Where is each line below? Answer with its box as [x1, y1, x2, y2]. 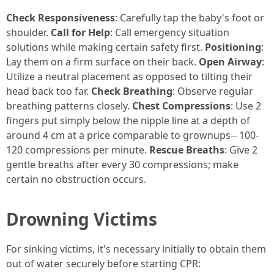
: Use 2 [231, 99, 261, 113]
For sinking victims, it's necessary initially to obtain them [6, 242, 266, 256]
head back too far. [6, 84, 91, 98]
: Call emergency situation [110, 26, 229, 40]
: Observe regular [172, 84, 253, 98]
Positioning [205, 40, 261, 54]
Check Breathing [91, 84, 172, 98]
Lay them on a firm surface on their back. [6, 55, 199, 69]
